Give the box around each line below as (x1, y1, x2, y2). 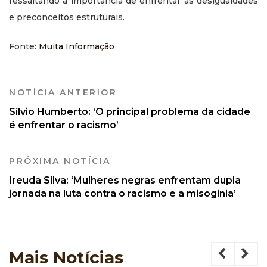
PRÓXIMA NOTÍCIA (9, 155, 111, 166)
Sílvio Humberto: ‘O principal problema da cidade (9, 105, 250, 117)
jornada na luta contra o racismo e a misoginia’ (9, 187, 236, 199)
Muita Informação (39, 41, 114, 52)
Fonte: (9, 41, 39, 52)
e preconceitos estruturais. (9, 11, 125, 23)
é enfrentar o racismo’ (9, 119, 119, 131)
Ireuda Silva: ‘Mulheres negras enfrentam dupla (9, 174, 241, 186)
